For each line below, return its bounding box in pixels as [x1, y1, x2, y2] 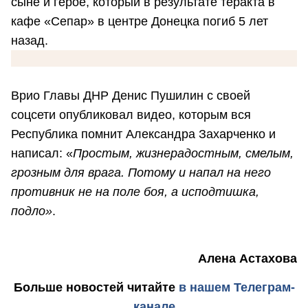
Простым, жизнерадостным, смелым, [73, 146, 294, 160]
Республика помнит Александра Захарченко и [11, 126, 276, 141]
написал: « [11, 146, 73, 160]
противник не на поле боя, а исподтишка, [11, 184, 259, 199]
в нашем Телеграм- [178, 280, 295, 294]
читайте [123, 280, 179, 294]
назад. [11, 33, 48, 47]
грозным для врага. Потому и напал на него [11, 165, 271, 179]
